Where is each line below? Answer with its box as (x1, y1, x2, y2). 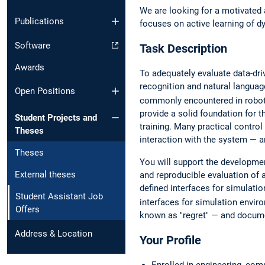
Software (15, 40, 50, 51)
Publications (15, 15, 64, 27)
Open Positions (15, 86, 75, 97)
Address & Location (15, 228, 92, 239)
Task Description (140, 41, 227, 56)
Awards (15, 62, 44, 73)
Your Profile (140, 232, 201, 247)
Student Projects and (15, 112, 97, 123)
